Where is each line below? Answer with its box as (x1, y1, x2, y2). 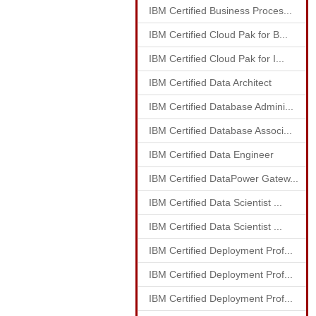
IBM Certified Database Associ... (149, 125, 292, 136)
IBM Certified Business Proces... (149, 5, 292, 16)
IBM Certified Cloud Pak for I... (149, 53, 284, 64)
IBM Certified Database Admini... (149, 101, 293, 112)
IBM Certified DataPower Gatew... (149, 173, 298, 184)
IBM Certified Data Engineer (149, 149, 274, 160)
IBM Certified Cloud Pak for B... (149, 29, 288, 40)
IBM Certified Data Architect (149, 77, 272, 88)
